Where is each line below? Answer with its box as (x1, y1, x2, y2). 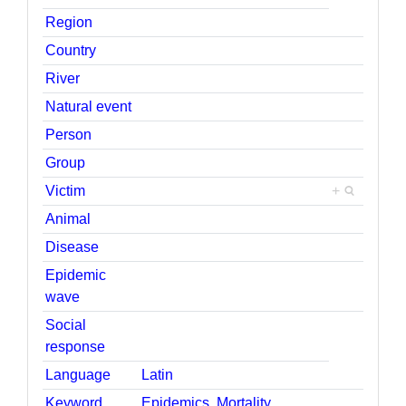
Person (45, 126, 92, 142)
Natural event (45, 98, 132, 114)
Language (45, 366, 111, 382)
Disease (45, 238, 100, 255)
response (45, 338, 106, 354)
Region (45, 14, 93, 30)
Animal (45, 210, 92, 227)
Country (45, 42, 97, 58)
